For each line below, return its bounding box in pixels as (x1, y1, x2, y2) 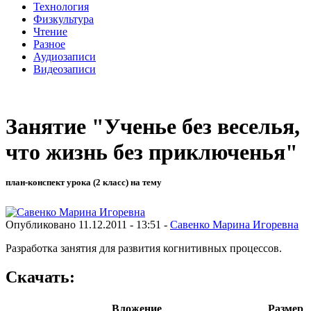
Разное (33, 37, 65, 50)
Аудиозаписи (33, 50, 96, 62)
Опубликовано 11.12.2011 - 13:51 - (6, 218, 170, 230)
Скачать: (6, 268, 75, 287)
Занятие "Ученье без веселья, (6, 114, 300, 140)
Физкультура (33, 12, 94, 25)
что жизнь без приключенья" (6, 140, 298, 165)
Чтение (33, 25, 67, 37)
